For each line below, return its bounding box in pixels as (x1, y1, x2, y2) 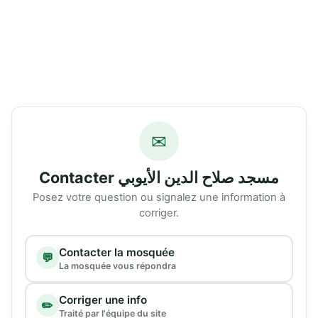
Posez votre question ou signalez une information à (33, 191, 285, 204)
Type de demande (24, 236, 114, 248)
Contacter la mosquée (58, 245, 175, 259)
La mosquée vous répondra (58, 260, 176, 271)
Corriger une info (58, 292, 147, 307)
